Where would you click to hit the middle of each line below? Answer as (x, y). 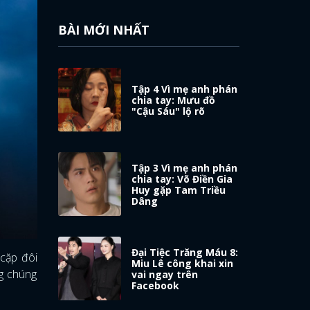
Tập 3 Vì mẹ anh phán (185, 167)
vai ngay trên (165, 274)
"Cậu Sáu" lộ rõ (168, 111)
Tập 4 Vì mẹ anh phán (185, 89)
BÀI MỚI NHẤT (103, 30)
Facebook (156, 285)
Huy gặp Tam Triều (179, 190)
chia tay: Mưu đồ (174, 100)
